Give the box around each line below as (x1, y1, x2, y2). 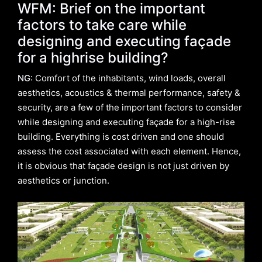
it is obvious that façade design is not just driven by (18, 160, 229, 172)
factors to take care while (18, 16, 187, 34)
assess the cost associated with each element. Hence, (18, 146, 241, 157)
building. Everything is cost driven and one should (18, 131, 224, 143)
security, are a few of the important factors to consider (18, 102, 242, 113)
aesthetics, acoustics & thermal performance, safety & (18, 87, 240, 99)
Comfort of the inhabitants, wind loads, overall (33, 73, 226, 84)
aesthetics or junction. (18, 175, 109, 187)
